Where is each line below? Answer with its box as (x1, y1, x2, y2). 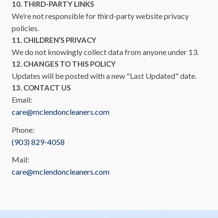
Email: (12, 95, 32, 105)
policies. (12, 23, 39, 33)
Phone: (12, 125, 35, 134)
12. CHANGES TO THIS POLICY (12, 59, 116, 69)
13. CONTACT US (12, 83, 71, 92)
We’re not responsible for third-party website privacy (12, 11, 189, 21)
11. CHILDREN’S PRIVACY (12, 36, 96, 45)
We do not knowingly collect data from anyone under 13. (12, 47, 199, 57)
